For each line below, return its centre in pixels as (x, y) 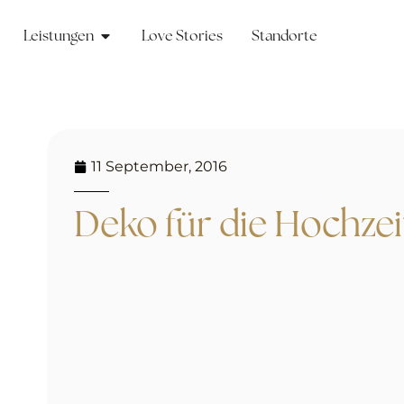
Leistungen (59, 36)
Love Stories (182, 36)
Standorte (285, 36)
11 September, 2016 (159, 167)
